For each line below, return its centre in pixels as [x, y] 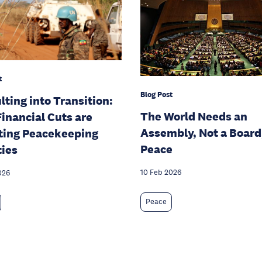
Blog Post [156, 95]
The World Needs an [194, 117]
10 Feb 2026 [161, 173]
